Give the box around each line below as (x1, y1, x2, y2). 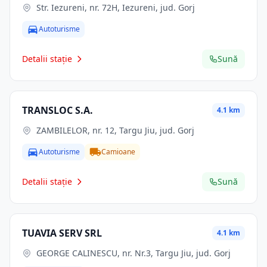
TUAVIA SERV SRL (22, 226, 102, 240)
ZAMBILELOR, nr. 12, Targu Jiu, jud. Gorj (36, 125, 194, 136)
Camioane (101, 147, 135, 157)
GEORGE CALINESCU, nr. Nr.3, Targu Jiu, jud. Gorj (36, 247, 231, 259)
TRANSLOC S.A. (22, 104, 93, 117)
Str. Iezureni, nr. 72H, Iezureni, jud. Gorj (36, 2, 195, 13)
